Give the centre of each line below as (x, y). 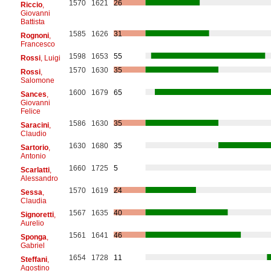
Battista (32, 21)
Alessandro (39, 178)
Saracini (34, 125)
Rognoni (34, 35)
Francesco (38, 44)
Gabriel (32, 245)
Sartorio (34, 147)
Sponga (33, 237)
